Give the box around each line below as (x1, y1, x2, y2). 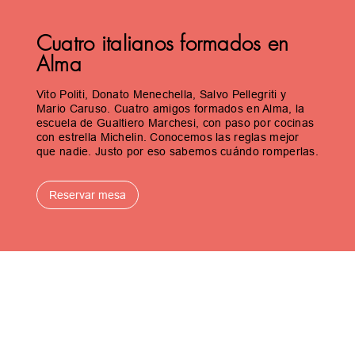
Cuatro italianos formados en (36, 30, 289, 58)
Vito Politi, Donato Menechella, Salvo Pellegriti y (36, 88, 286, 101)
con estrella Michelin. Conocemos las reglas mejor (36, 131, 300, 144)
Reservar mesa (48, 189, 126, 202)
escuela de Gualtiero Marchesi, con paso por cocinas (36, 116, 315, 130)
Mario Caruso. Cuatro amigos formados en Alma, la (36, 102, 305, 116)
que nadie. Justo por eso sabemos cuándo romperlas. (36, 145, 319, 158)
